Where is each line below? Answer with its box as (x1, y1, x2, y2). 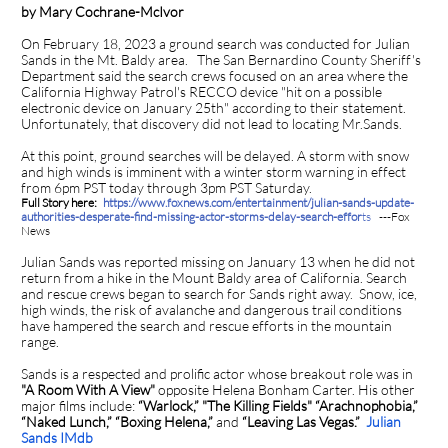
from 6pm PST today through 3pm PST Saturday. (21, 179, 315, 196)
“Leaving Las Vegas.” (242, 413, 360, 430)
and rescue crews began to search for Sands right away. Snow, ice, (21, 285, 417, 302)
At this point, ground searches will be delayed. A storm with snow (21, 147, 409, 164)
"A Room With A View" (21, 381, 158, 398)
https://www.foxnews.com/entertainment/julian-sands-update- (99, 195, 414, 210)
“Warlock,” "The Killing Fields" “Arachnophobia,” (138, 397, 418, 414)
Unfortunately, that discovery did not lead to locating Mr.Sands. (21, 115, 402, 132)
